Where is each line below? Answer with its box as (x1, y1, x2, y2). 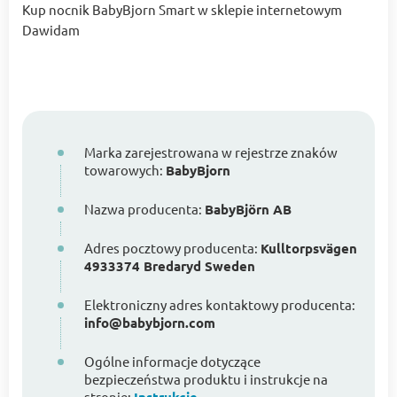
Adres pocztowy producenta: (84, 239, 261, 257)
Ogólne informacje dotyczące (84, 353, 261, 370)
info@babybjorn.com (84, 314, 215, 332)
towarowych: (84, 161, 166, 179)
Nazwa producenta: (84, 200, 205, 218)
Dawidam (22, 21, 80, 39)
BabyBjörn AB (205, 200, 292, 219)
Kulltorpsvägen (261, 239, 357, 258)
